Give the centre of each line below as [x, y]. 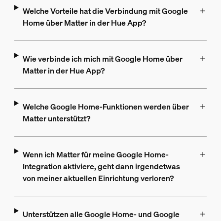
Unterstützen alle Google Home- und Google [101, 214]
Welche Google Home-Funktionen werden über [106, 107]
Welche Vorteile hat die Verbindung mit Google [105, 11]
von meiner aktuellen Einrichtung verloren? [98, 178]
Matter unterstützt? [56, 118]
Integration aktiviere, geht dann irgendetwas [101, 166]
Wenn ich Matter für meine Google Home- [95, 154]
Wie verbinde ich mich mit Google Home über [102, 59]
